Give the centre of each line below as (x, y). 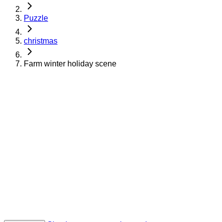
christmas (41, 41)
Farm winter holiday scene (70, 63)
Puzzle (36, 18)
